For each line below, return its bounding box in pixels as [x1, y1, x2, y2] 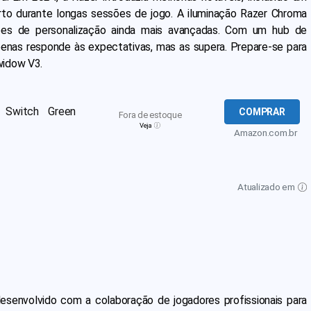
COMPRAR [239, 106, 285, 117]
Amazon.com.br [234, 127, 297, 138]
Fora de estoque [118, 110, 182, 120]
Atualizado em [237, 181, 297, 192]
